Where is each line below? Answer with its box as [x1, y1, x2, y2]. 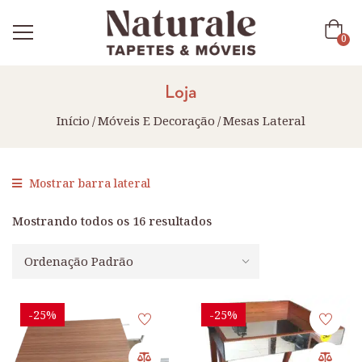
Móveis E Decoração [98, 112, 215, 128]
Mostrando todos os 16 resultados [12, 212, 212, 229]
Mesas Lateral [223, 112, 305, 128]
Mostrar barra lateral [26, 175, 150, 191]
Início [57, 112, 90, 128]
